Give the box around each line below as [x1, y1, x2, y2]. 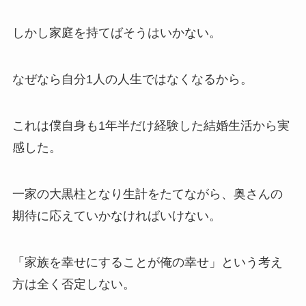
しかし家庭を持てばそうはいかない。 [12, 26, 221, 40]
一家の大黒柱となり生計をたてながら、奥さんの [12, 186, 283, 201]
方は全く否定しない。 [12, 277, 135, 291]
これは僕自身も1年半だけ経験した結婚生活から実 [12, 118, 290, 133]
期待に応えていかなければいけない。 [12, 208, 221, 223]
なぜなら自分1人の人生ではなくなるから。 [12, 72, 253, 87]
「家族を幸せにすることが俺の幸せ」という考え [12, 255, 283, 269]
